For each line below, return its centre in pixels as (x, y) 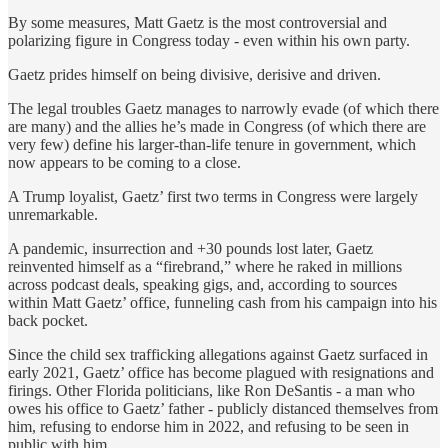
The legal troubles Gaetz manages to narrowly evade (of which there (223, 108)
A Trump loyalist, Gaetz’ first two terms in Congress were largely (213, 196)
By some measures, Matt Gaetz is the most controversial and (197, 22)
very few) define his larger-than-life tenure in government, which (212, 144)
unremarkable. (55, 214)
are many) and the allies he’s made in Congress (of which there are (217, 126)
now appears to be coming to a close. (126, 162)
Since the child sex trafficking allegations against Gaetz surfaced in (218, 354)
